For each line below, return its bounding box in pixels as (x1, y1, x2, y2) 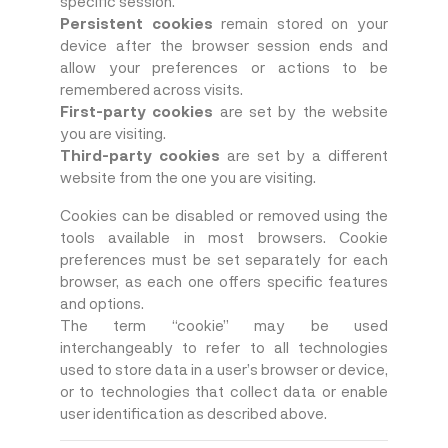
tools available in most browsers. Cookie (60, 228, 388, 247)
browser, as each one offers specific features (60, 272, 388, 291)
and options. (60, 294, 144, 313)
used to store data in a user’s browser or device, (60, 360, 388, 379)
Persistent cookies (60, 14, 213, 33)
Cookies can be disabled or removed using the (60, 206, 388, 225)
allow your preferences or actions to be (60, 58, 388, 77)
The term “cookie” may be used (60, 316, 388, 335)
